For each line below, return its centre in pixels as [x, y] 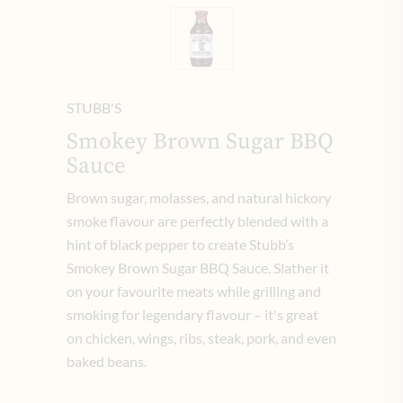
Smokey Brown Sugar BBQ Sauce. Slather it [198, 267]
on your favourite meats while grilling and [194, 291]
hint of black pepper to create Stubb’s [180, 244]
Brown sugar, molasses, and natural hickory [199, 197]
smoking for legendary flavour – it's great [193, 314]
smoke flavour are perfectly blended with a [197, 220]
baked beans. [107, 361]
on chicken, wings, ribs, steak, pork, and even [201, 337]
